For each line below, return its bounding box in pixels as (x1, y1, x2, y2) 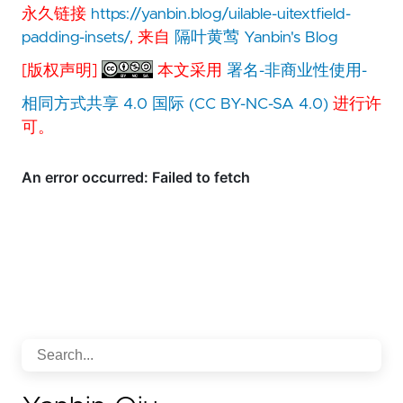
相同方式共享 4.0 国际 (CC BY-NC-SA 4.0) (22, 96, 328, 113)
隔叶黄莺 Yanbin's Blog (175, 30, 337, 47)
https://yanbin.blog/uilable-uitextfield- (91, 6, 351, 23)
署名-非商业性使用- (227, 62, 368, 79)
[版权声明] (22, 62, 102, 79)
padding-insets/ (22, 30, 130, 47)
